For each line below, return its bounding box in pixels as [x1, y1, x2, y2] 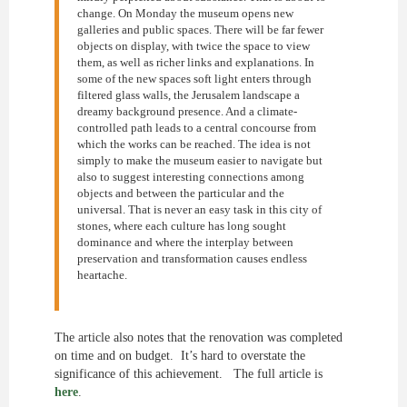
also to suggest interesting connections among [77, 170, 304, 184]
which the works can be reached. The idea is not [77, 137, 311, 151]
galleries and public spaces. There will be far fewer [77, 23, 323, 36]
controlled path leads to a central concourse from [77, 121, 316, 134]
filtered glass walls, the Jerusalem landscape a [77, 88, 300, 102]
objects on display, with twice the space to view [77, 39, 310, 53]
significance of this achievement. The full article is [55, 367, 323, 381]
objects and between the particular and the [77, 186, 284, 200]
